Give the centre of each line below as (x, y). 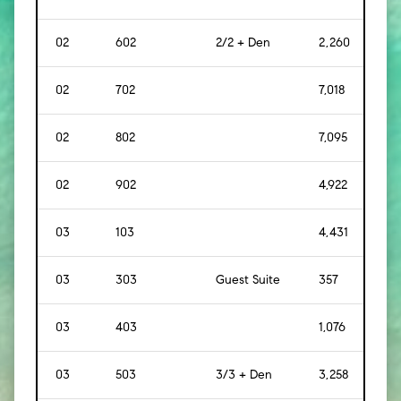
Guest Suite (248, 279)
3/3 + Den (244, 374)
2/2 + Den (243, 42)
